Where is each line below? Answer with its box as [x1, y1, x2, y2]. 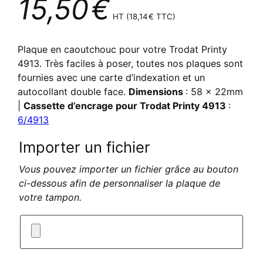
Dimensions [129, 86, 186, 98]
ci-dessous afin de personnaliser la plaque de [19, 177, 221, 189]
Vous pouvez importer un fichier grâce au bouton [19, 163, 239, 175]
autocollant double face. [18, 86, 129, 98]
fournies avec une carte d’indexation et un [18, 72, 205, 84]
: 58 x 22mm [186, 86, 244, 98]
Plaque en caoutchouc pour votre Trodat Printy [18, 43, 228, 56]
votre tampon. [19, 191, 82, 203]
